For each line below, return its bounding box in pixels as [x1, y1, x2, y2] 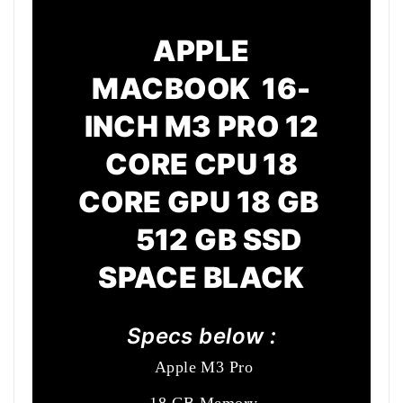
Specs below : [126, 322, 277, 349]
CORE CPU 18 [104, 146, 299, 182]
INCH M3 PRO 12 [84, 108, 319, 144]
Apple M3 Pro [154, 357, 254, 376]
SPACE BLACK [98, 259, 305, 295]
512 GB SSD [101, 221, 302, 257]
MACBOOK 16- [92, 70, 311, 106]
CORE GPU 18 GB [77, 184, 326, 219]
